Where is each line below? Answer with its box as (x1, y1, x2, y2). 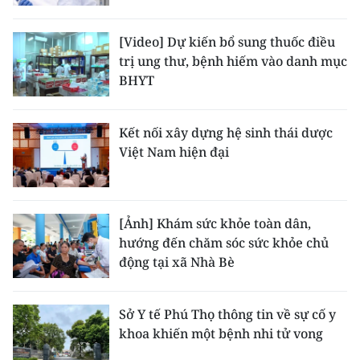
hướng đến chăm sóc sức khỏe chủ (119, 234, 329, 252)
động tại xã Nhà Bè (119, 253, 235, 271)
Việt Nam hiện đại (119, 143, 229, 161)
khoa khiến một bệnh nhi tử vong (119, 325, 323, 342)
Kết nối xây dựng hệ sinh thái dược (119, 124, 333, 141)
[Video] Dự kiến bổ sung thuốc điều (119, 33, 335, 51)
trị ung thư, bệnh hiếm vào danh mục (119, 52, 347, 70)
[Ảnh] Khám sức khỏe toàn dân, (119, 215, 311, 232)
